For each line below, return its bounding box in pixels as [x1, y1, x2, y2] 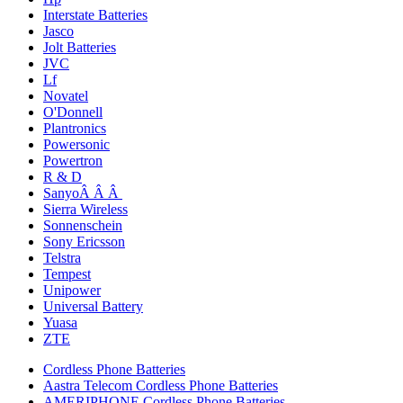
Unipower [43, 282, 101, 298]
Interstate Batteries [43, 7, 148, 22]
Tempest [43, 266, 91, 282]
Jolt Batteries [43, 40, 116, 55]
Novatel [43, 88, 88, 103]
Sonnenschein [43, 218, 122, 233]
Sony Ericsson [43, 234, 125, 249]
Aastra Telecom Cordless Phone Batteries [43, 378, 278, 393]
